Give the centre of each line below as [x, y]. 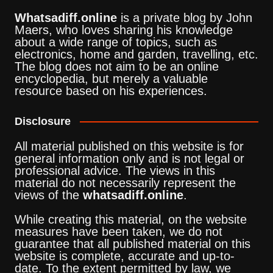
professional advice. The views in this [115, 170]
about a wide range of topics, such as [115, 42]
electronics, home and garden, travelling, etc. [136, 54]
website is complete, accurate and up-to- [124, 256]
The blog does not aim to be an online [116, 66]
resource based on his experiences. [111, 90]
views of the [48, 195]
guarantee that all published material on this [132, 243]
